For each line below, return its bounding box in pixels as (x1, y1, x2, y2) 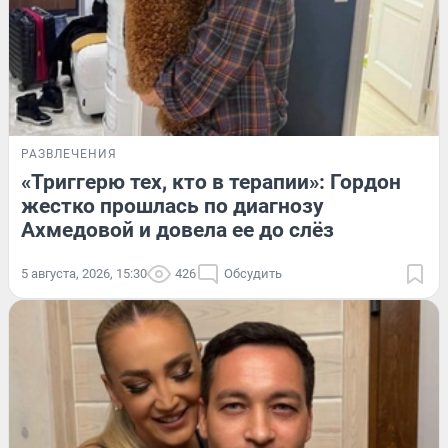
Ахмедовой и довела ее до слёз (21, 218, 334, 243)
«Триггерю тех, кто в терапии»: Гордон (21, 170, 401, 195)
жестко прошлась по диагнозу (21, 194, 324, 219)
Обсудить (224, 266, 282, 282)
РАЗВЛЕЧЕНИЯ (21, 147, 117, 162)
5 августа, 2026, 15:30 (21, 266, 147, 282)
